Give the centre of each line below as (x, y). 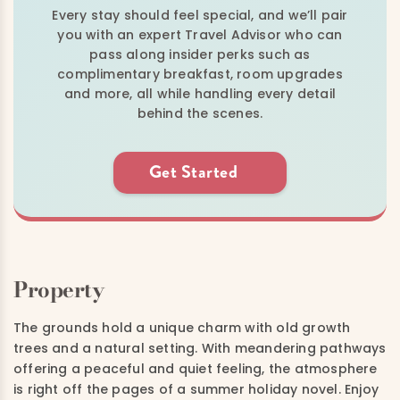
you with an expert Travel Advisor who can (200, 34)
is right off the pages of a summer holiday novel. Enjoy (196, 389)
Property (59, 289)
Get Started (193, 171)
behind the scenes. (200, 113)
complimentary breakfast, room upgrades (200, 74)
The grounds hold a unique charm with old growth (182, 327)
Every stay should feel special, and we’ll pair (200, 15)
